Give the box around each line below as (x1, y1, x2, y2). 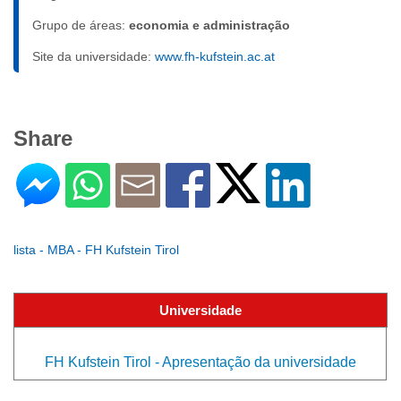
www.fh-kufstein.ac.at (155, 49, 275, 64)
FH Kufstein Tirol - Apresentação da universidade (44, 354, 356, 370)
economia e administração (129, 18, 290, 32)
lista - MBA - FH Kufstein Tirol (13, 243, 179, 257)
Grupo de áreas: (32, 18, 129, 32)
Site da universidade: (32, 49, 155, 64)
